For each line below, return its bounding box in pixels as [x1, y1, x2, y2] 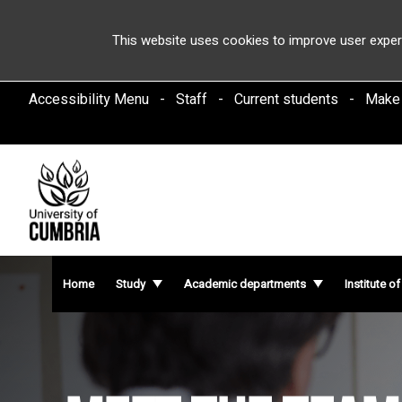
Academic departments [184, 275, 307, 293]
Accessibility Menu [29, 89, 149, 110]
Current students [234, 89, 338, 110]
